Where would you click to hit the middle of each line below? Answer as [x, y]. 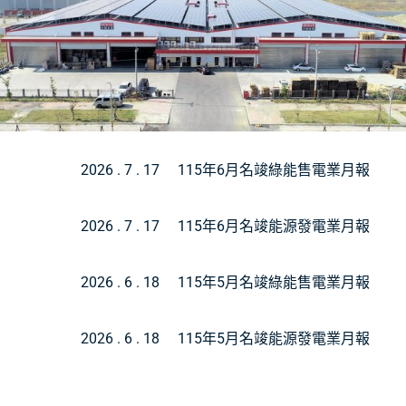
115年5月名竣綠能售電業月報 [274, 283]
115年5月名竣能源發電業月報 [274, 339]
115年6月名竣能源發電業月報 [274, 227]
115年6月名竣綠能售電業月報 [274, 170]
